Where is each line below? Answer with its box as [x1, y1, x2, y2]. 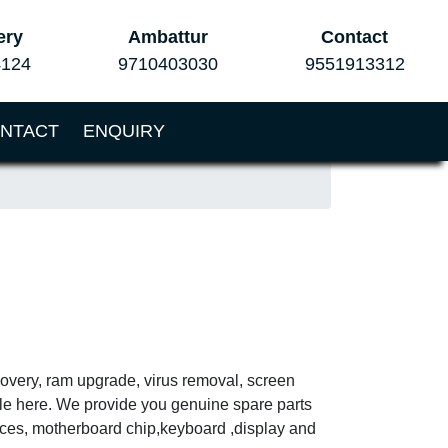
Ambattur [127, 27, 208, 47]
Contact [321, 27, 389, 47]
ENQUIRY [82, 121, 165, 141]
